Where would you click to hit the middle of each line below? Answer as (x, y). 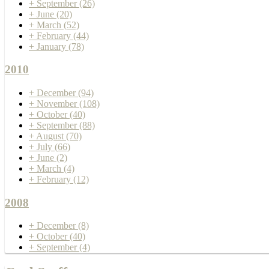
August (51, 136)
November (58, 104)
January (53, 46)
